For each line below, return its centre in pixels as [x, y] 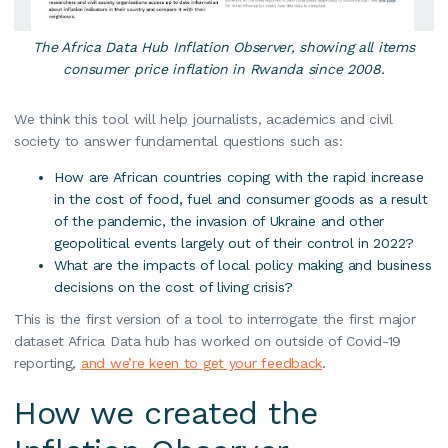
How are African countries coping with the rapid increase [239, 176]
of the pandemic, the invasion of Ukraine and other [219, 220]
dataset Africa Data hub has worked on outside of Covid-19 [208, 340]
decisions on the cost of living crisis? [174, 286]
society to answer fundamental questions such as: [181, 140]
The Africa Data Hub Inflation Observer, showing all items [224, 46]
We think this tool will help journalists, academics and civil [203, 118]
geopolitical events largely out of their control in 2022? [236, 242]
